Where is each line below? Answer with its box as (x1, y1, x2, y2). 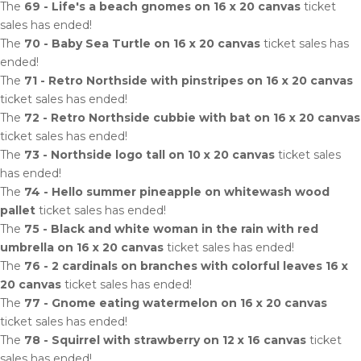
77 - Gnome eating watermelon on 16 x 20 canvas (24, 296, 327, 310)
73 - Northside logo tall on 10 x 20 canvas (24, 147, 275, 162)
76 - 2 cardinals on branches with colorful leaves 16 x (24, 259, 348, 273)
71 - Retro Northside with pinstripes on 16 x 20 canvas (24, 73, 353, 88)
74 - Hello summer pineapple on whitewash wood (24, 185, 330, 199)
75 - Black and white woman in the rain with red (24, 222, 318, 236)
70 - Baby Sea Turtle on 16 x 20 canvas (24, 36, 260, 51)
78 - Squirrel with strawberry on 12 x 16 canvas (24, 333, 306, 347)
